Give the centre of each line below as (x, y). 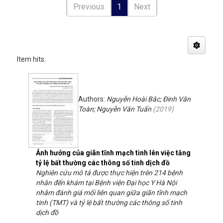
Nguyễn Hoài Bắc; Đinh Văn (149, 99)
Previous (89, 7)
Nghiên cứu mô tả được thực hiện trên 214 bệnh (109, 173)
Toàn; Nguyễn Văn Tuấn (115, 109)
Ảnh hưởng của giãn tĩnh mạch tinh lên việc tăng (113, 153)
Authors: (92, 99)
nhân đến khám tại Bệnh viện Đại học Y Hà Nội (106, 183)
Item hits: (31, 59)
